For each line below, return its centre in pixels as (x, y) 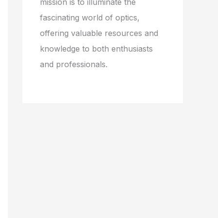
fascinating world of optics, (90, 18)
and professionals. (74, 64)
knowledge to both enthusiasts (96, 49)
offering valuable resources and (99, 33)
